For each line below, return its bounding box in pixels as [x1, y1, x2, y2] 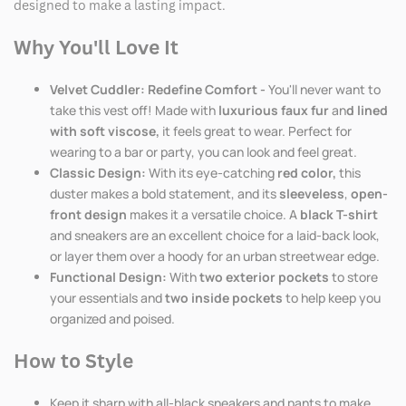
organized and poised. [50, 310, 175, 328]
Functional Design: [50, 268, 167, 286]
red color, [275, 164, 339, 182]
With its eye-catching [149, 164, 275, 182]
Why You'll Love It [14, 34, 179, 60]
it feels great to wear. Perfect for [159, 122, 352, 140]
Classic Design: [50, 164, 149, 182]
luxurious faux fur [218, 101, 329, 120]
